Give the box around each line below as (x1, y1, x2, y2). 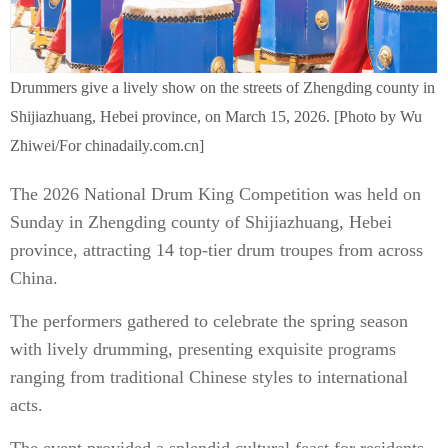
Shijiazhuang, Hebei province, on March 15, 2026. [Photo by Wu (10, 108, 422, 125)
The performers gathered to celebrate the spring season (10, 311, 408, 331)
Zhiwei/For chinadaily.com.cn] (10, 137, 204, 154)
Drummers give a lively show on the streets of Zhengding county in (10, 79, 435, 96)
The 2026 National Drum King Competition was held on (10, 184, 421, 204)
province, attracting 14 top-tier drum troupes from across (10, 240, 423, 260)
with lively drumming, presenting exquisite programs (10, 339, 396, 359)
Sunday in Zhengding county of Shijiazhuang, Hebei (10, 212, 392, 232)
